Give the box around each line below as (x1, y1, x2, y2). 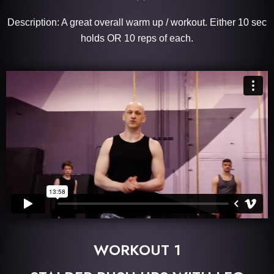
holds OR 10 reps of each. (81, 32, 193, 43)
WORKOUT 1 (93, 239, 181, 261)
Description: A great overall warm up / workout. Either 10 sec (7, 17, 267, 28)
